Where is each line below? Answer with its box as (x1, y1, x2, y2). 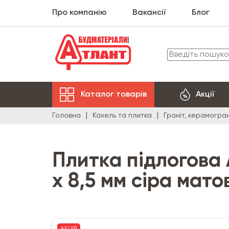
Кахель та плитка (93, 112, 152, 119)
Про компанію (52, 9, 107, 17)
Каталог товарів (81, 90, 147, 99)
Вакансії (132, 9, 166, 17)
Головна (52, 112, 81, 119)
